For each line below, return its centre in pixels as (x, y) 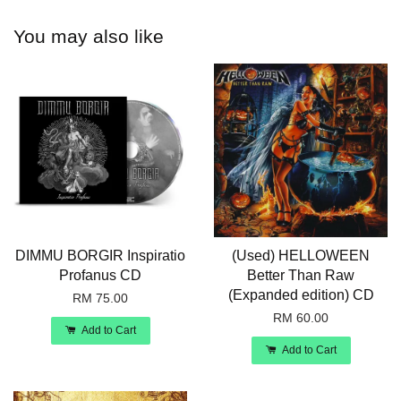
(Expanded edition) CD (301, 295)
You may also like (89, 37)
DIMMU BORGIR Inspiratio (100, 256)
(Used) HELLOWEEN (301, 256)
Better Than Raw (301, 276)
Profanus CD (100, 276)
